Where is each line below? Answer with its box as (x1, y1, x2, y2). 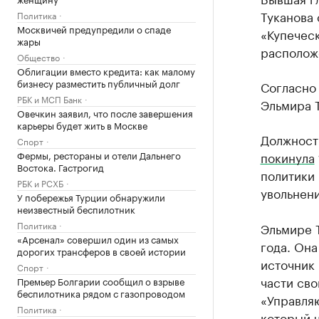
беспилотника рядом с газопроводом (17, 286, 185, 300)
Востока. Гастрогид (17, 159, 104, 174)
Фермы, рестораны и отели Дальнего (17, 147, 181, 162)
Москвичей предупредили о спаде (17, 21, 171, 36)
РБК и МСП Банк (17, 92, 82, 105)
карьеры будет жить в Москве (17, 117, 147, 132)
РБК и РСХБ (17, 176, 63, 189)
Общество (17, 50, 60, 63)
